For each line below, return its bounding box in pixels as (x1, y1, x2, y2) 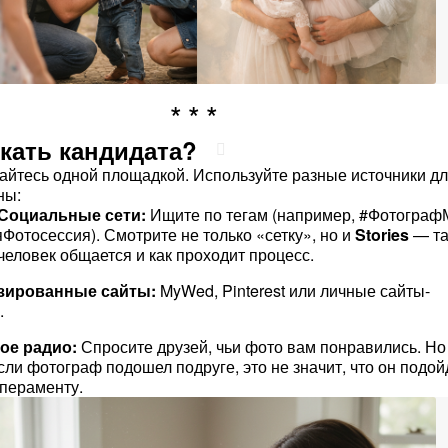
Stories (354, 223, 409, 246)
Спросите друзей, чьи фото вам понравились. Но (76, 335, 446, 358)
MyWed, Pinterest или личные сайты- (155, 279, 430, 302)
